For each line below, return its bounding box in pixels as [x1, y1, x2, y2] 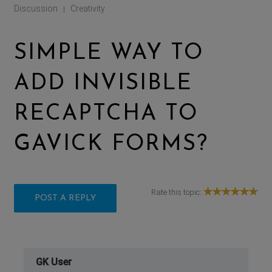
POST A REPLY [35, 193, 97, 203]
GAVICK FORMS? [14, 133, 209, 155]
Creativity [70, 3, 106, 13]
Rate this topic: [151, 187, 203, 197]
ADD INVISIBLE [14, 72, 193, 95]
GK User [36, 256, 72, 268]
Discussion [14, 3, 58, 13]
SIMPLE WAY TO [14, 42, 204, 64]
